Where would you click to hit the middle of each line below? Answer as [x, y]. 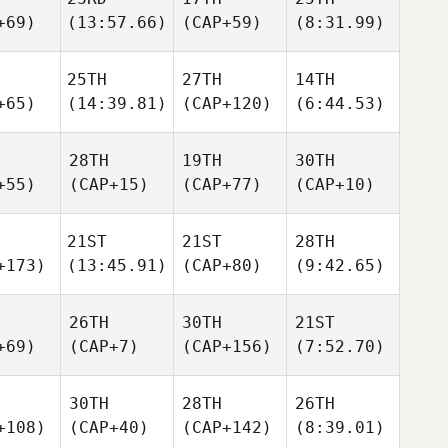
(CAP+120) [227, 103]
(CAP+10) [335, 184]
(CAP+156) [227, 346]
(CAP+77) [222, 184]
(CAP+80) [222, 265]
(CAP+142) [227, 427]
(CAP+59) [222, 22]
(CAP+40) [109, 427]
